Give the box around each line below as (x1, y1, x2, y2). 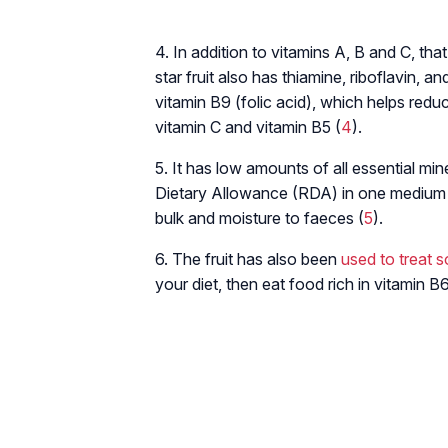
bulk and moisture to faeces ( (155, 208, 364, 228)
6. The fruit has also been (155, 249, 341, 269)
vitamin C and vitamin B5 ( (155, 117, 341, 137)
